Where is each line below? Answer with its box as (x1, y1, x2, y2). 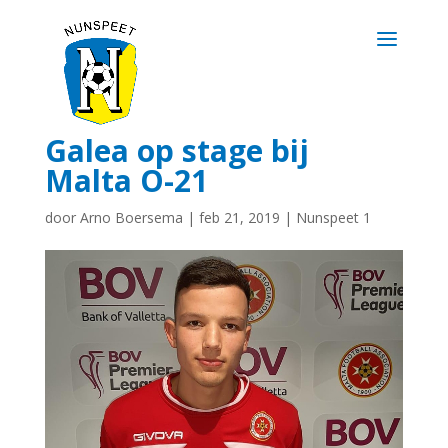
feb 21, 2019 (198, 208, 280, 227)
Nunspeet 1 (295, 208, 371, 227)
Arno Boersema (79, 208, 183, 227)
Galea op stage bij (44, 130, 309, 171)
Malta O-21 (44, 160, 208, 201)
